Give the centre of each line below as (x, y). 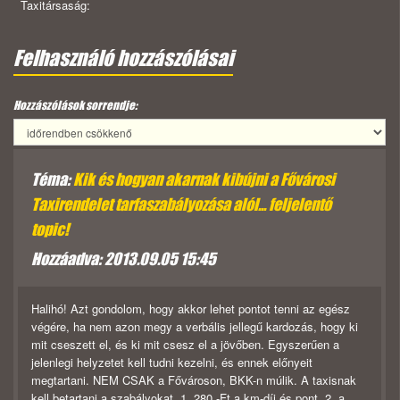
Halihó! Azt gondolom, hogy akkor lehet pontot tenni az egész (191, 309)
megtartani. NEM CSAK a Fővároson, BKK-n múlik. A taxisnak (194, 380)
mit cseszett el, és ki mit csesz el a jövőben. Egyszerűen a (185, 345)
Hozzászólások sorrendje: (75, 105)
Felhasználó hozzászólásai (123, 58)
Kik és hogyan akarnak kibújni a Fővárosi (204, 180)
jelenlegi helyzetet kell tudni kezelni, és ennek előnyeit (172, 362)
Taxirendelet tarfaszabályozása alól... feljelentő (181, 205)
